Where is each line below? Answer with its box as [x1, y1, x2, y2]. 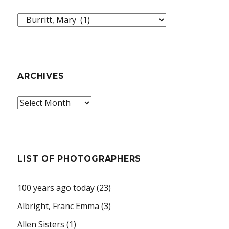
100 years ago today [17, 181, 95, 193]
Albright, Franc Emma [17, 200, 100, 212]
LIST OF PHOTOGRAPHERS [17, 153, 142, 164]
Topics [17, 14, 43, 26]
